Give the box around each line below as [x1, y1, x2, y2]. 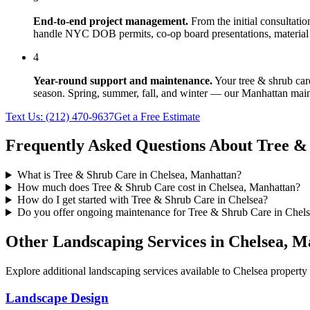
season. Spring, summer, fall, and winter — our [33, 86, 241, 99]
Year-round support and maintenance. [33, 74, 212, 86]
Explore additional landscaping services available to [6, 265, 233, 277]
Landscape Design [6, 290, 109, 305]
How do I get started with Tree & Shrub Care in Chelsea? [17, 194, 268, 206]
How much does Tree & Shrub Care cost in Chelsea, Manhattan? [17, 181, 300, 194]
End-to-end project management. [33, 15, 188, 27]
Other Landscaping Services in [6, 232, 228, 251]
